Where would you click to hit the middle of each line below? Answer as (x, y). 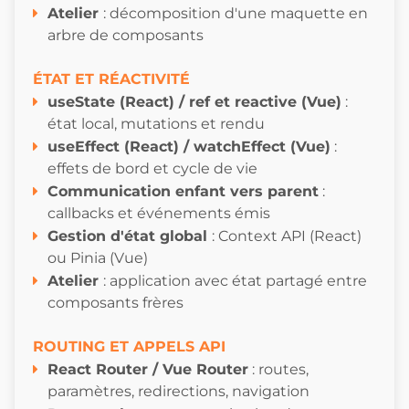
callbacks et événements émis (159, 214)
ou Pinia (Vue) (98, 258)
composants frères (115, 303)
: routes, (278, 370)
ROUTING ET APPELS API (129, 347)
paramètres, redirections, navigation (178, 392)
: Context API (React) (287, 236)
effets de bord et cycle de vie (152, 169)
